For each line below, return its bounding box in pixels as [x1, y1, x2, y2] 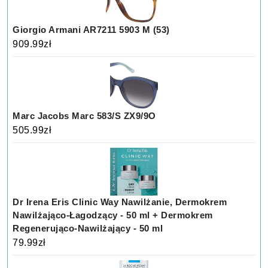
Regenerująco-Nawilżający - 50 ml [13, 223, 163, 234]
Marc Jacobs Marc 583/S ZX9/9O [13, 111, 156, 121]
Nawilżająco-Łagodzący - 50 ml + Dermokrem [13, 210, 213, 221]
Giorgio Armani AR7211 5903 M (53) [13, 25, 170, 35]
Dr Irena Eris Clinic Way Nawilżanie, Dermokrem [13, 197, 227, 208]
